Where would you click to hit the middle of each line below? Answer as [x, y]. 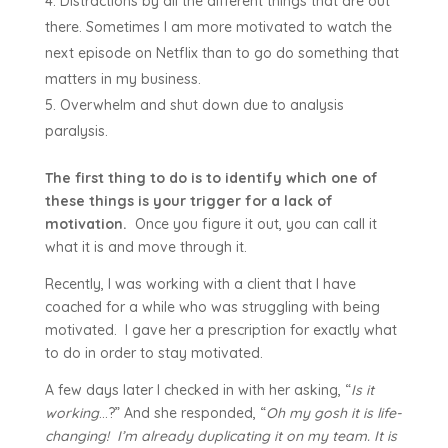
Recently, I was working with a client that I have [200, 284]
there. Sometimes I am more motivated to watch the [218, 27]
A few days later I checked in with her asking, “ [197, 390]
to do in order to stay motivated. [153, 353]
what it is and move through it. [145, 247]
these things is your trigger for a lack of [188, 201]
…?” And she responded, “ [182, 413]
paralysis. [80, 131]
